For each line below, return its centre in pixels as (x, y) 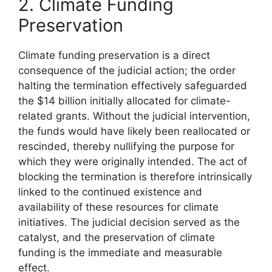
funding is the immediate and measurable (120, 252)
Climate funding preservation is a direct (114, 55)
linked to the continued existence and (110, 192)
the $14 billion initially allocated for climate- (124, 100)
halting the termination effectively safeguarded (133, 85)
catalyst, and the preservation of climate (117, 237)
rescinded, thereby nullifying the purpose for (126, 146)
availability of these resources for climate (118, 207)
